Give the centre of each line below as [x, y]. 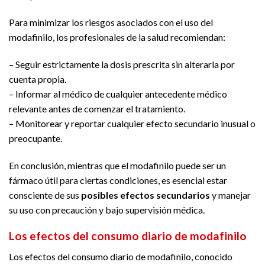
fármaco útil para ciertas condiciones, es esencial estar [118, 180]
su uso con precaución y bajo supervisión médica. [107, 209]
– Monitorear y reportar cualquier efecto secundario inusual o [132, 123]
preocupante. [35, 138]
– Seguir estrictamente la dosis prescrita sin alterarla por [122, 64]
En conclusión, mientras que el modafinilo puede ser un [117, 165]
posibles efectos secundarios [146, 195]
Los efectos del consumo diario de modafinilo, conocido [121, 256]
